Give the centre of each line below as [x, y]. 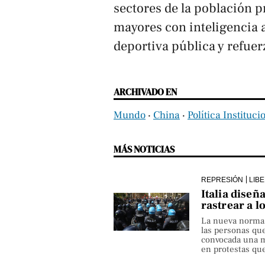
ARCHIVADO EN [145, 91]
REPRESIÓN [222, 179]
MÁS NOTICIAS [144, 149]
